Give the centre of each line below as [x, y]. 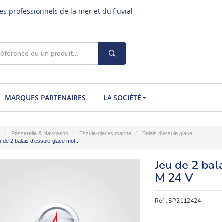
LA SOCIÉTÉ [122, 97]
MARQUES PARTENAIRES [45, 97]
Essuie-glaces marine [105, 133]
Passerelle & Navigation [40, 133]
